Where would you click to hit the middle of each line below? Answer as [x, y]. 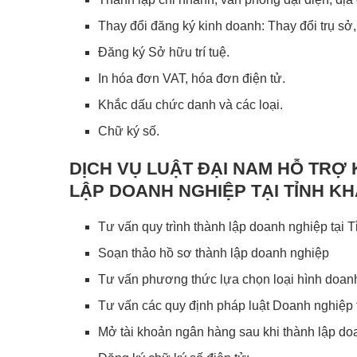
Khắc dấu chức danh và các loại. [190, 104]
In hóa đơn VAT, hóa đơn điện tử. [192, 78]
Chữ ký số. [129, 131]
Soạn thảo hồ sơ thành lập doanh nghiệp [214, 253]
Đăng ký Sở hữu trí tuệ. [164, 52]
